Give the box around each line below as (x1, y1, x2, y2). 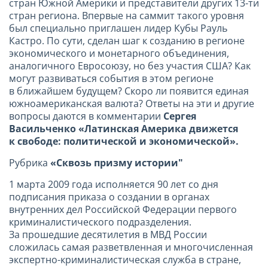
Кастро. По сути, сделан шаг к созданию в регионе (9, 33, 245, 47)
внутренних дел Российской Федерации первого (9, 202, 237, 216)
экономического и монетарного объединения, (9, 46, 229, 60)
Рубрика (9, 156, 50, 169)
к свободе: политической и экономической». (9, 134, 239, 148)
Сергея (163, 109, 196, 123)
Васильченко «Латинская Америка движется (9, 121, 238, 135)
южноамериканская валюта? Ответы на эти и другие (9, 96, 254, 110)
